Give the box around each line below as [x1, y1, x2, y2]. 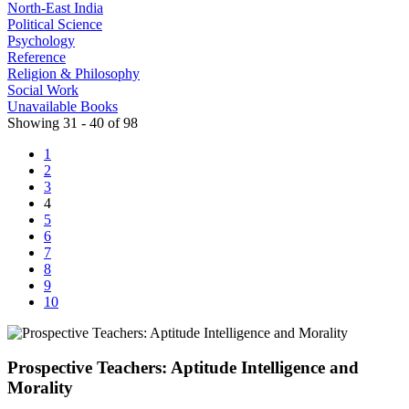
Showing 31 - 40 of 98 [7, 114, 138, 131]
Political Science [7, 16, 102, 32]
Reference [7, 48, 66, 65]
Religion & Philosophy [7, 65, 140, 81]
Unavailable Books [7, 98, 118, 114]
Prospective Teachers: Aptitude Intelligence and [7, 358, 359, 378]
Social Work [7, 81, 79, 98]
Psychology [7, 32, 75, 48]
